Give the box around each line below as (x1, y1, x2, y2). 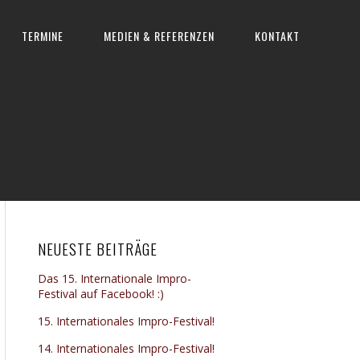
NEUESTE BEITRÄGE (38, 237, 157, 260)
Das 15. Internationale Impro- (38, 271, 191, 286)
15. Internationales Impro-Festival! (38, 313, 215, 329)
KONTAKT (255, 27, 300, 44)
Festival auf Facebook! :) (38, 286, 164, 301)
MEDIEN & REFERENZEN (104, 27, 215, 44)
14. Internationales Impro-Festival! (38, 341, 215, 356)
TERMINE (22, 27, 63, 44)
